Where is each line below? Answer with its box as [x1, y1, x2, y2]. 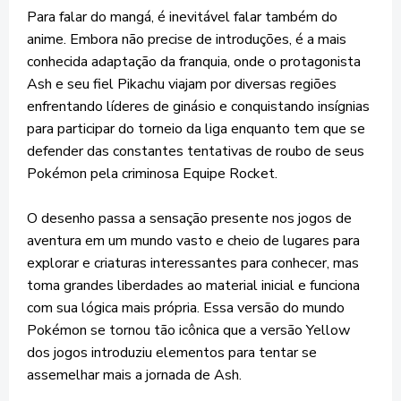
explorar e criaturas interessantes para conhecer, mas [27, 253, 359, 273]
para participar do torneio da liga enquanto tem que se [27, 119, 365, 139]
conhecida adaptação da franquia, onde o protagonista [27, 52, 361, 72]
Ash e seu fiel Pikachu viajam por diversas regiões [27, 74, 337, 94]
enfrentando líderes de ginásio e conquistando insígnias [27, 97, 370, 116]
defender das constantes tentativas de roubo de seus [27, 141, 364, 161]
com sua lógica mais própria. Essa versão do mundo [27, 298, 345, 318]
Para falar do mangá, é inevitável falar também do [27, 7, 337, 27]
